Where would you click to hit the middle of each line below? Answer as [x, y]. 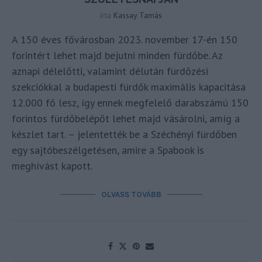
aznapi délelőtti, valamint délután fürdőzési [110, 71]
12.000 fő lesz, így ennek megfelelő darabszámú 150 [130, 103]
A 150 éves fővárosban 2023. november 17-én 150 [125, 40]
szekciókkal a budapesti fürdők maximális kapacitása [129, 87]
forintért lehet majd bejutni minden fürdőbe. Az [117, 56]
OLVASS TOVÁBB [131, 195]
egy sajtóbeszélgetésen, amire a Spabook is [108, 150]
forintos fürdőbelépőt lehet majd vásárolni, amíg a [126, 119]
